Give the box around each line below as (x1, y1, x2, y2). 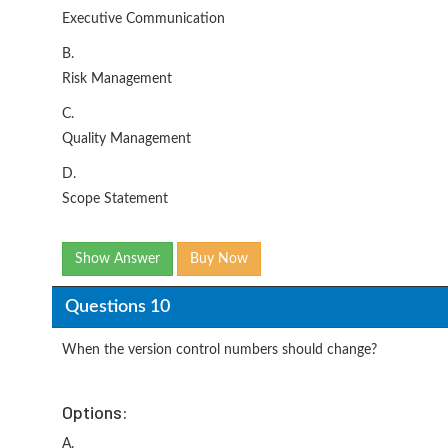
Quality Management (62, 132, 191, 146)
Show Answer (75, 252, 160, 266)
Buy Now (190, 252, 248, 266)
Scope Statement (62, 192, 168, 206)
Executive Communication (62, 12, 225, 26)
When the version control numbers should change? (62, 343, 377, 357)
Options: (62, 401, 128, 423)
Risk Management (62, 72, 172, 86)
